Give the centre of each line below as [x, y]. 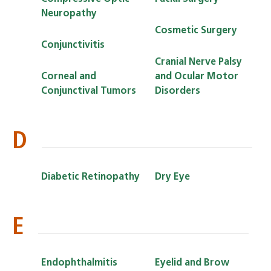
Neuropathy [69, 14]
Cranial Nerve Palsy [198, 62]
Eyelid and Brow [192, 263]
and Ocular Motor [197, 77]
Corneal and [69, 77]
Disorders [178, 91]
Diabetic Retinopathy [90, 177]
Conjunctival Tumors [89, 91]
